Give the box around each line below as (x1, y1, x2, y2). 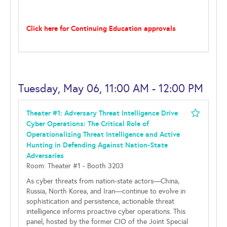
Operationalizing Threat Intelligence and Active (26, 130, 180, 139)
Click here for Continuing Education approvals (26, 24, 176, 33)
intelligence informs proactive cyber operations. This (26, 207, 185, 216)
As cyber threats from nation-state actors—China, (26, 177, 179, 185)
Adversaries (26, 151, 64, 160)
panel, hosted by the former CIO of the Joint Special (26, 217, 188, 226)
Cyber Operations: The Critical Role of (26, 119, 149, 128)
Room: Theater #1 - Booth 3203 (26, 162, 124, 170)
